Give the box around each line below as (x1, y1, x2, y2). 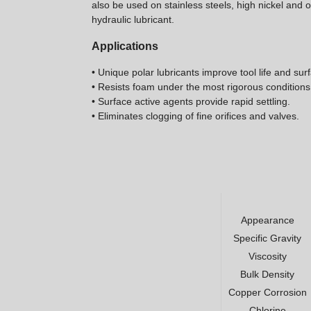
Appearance (240, 214, 294, 226)
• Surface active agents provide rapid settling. (92, 95, 290, 107)
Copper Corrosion (228, 286, 307, 298)
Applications (92, 40, 158, 52)
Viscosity (248, 250, 287, 262)
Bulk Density (240, 268, 294, 280)
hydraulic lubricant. (92, 13, 174, 25)
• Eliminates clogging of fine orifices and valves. (92, 110, 299, 121)
